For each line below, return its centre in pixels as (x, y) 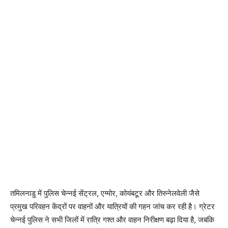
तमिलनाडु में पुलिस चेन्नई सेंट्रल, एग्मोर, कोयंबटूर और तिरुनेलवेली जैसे (105, 193)
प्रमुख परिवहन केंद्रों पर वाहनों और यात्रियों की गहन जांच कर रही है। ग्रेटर (112, 207)
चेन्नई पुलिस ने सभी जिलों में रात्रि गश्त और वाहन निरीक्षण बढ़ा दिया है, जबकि (112, 220)
